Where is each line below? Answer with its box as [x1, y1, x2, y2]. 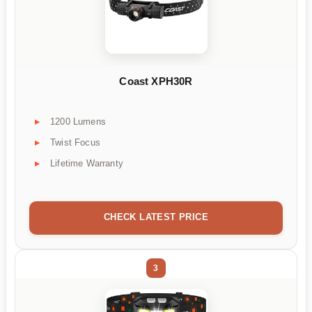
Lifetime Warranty [50, 157, 123, 169]
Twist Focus [50, 136, 100, 148]
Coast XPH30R [119, 75, 193, 88]
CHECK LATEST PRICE [103, 211, 209, 222]
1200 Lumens [50, 116, 106, 127]
